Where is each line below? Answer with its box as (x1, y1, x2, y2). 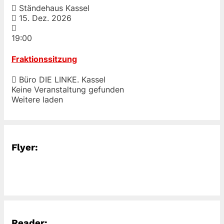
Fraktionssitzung (11, 53, 77, 64)
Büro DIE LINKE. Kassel (16, 74, 105, 84)
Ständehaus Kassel (16, 3, 89, 13)
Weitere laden (11, 94, 63, 104)
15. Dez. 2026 (19, 13, 71, 23)
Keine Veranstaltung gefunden (11, 84, 124, 94)
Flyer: (11, 141, 38, 153)
